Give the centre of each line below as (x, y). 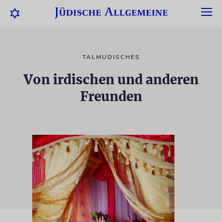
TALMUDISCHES (111, 57)
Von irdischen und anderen (111, 80)
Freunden (111, 96)
